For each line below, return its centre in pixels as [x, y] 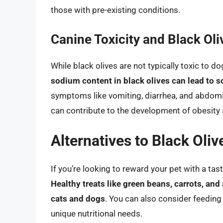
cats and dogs [78, 199]
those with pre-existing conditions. [115, 10]
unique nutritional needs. [97, 214]
